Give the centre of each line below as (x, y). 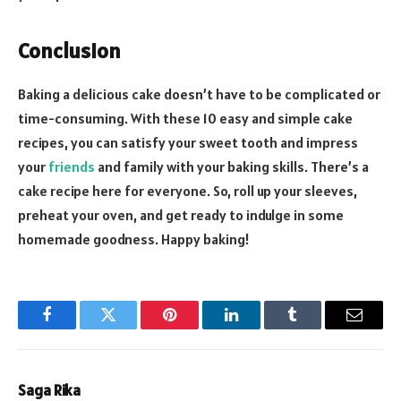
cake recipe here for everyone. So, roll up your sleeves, (188, 191)
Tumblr (315, 328)
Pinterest (197, 328)
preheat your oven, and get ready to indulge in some (181, 215)
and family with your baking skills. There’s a (232, 166)
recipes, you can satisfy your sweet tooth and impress (188, 142)
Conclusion (69, 51)
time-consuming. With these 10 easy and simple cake (185, 118)
